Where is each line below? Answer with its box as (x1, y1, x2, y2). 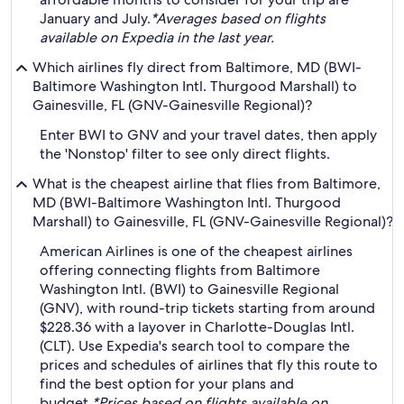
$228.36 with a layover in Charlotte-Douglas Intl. (40, 317, 354, 336)
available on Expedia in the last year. (40, 28, 274, 47)
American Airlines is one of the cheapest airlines (40, 242, 353, 261)
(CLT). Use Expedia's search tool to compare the (40, 336, 350, 355)
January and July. (40, 9, 151, 28)
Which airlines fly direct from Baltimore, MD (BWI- (32, 58, 362, 77)
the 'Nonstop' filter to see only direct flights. (40, 144, 330, 163)
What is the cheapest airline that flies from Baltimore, (32, 174, 381, 193)
